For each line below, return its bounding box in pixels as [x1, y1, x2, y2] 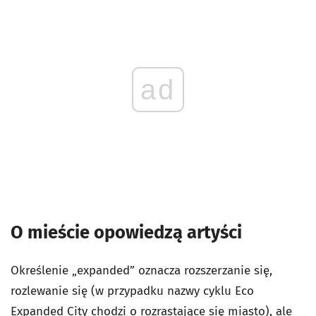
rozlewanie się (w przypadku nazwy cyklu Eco [11, 283, 254, 298]
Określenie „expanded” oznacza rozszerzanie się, [11, 262, 272, 278]
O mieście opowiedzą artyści [11, 221, 242, 243]
